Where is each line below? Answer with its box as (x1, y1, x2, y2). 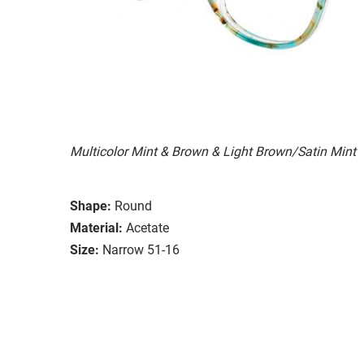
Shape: (70, 197, 111, 214)
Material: (70, 219, 123, 236)
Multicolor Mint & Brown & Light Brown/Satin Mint (70, 143, 356, 159)
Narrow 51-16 (102, 241, 180, 258)
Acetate (126, 219, 169, 236)
